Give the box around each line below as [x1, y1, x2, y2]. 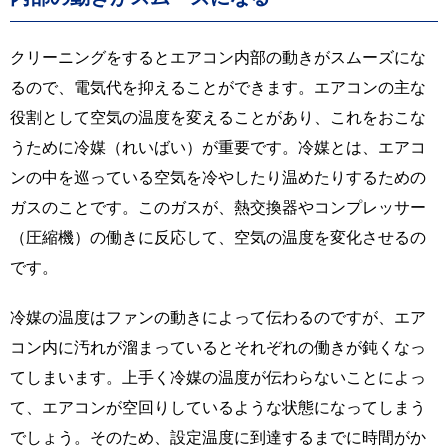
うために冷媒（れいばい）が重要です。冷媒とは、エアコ [10, 136, 426, 157]
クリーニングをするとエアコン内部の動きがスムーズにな [10, 46, 426, 67]
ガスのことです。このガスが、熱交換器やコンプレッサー [10, 196, 426, 217]
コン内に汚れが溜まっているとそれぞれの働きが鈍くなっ [10, 336, 426, 357]
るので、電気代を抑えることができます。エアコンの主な [10, 76, 426, 97]
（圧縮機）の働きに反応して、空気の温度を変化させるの [10, 226, 426, 247]
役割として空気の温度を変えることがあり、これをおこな [10, 106, 426, 127]
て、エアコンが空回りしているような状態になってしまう [10, 396, 426, 417]
